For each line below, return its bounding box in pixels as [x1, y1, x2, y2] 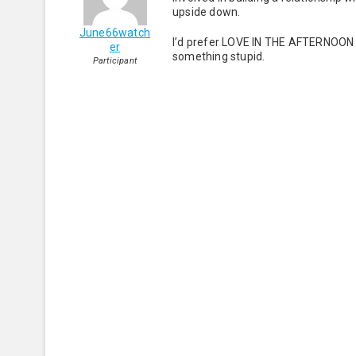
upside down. [172, 6, 248, 18]
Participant [92, 56, 137, 66]
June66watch [79, 26, 151, 39]
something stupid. [172, 50, 268, 63]
